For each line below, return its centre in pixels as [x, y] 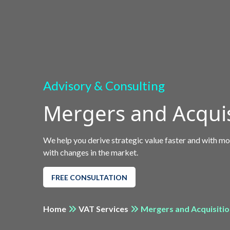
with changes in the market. [91, 152]
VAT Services [103, 209]
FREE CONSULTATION [89, 177]
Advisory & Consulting [104, 85]
